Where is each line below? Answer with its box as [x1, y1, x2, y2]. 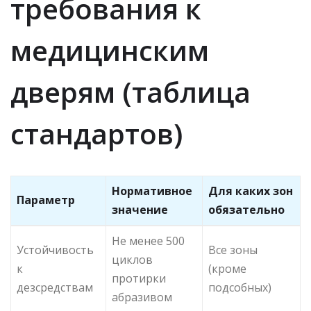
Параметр [17, 192, 75, 208]
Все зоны [208, 242, 258, 258]
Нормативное [112, 183, 192, 199]
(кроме [208, 260, 246, 276]
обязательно [208, 201, 285, 217]
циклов [112, 251, 153, 267]
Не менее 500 [112, 233, 185, 249]
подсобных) [208, 279, 271, 295]
